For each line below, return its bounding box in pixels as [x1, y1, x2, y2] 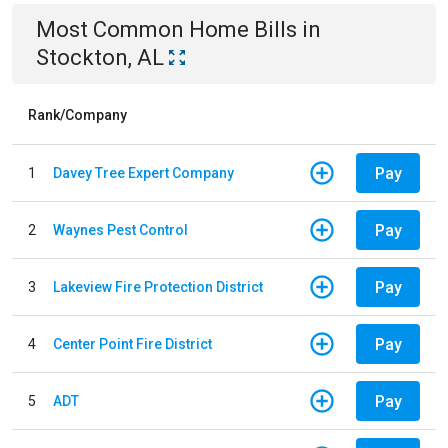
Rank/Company [28, 107, 127, 123]
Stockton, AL [36, 45, 164, 70]
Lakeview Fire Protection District [53, 278, 263, 295]
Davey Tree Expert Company [53, 164, 234, 181]
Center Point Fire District [53, 335, 212, 352]
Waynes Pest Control [53, 221, 188, 238]
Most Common [36, 17, 189, 42]
